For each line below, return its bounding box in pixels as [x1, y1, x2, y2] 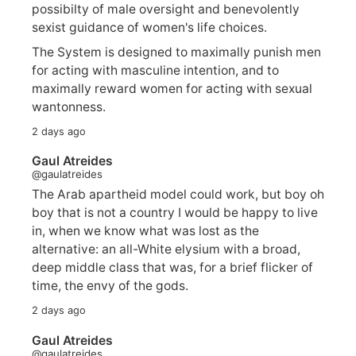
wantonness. [32, 99, 106, 114]
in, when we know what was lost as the [32, 223, 259, 239]
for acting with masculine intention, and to [32, 62, 279, 78]
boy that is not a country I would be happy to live [32, 205, 318, 221]
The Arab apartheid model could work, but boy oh [32, 187, 324, 203]
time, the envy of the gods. [32, 278, 188, 294]
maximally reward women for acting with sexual [32, 80, 312, 96]
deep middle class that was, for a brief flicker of [32, 260, 313, 276]
